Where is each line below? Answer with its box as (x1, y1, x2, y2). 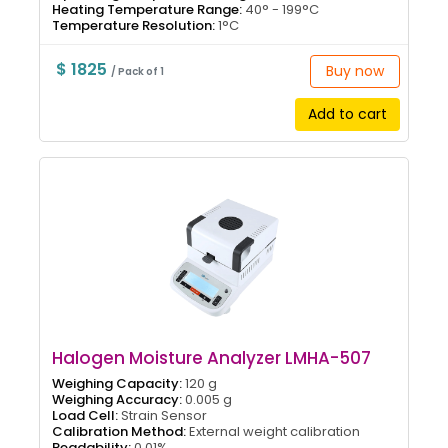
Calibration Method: (52, 421, 186, 441)
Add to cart (307, 103, 387, 124)
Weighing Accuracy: (52, 389, 182, 409)
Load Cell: (52, 405, 118, 425)
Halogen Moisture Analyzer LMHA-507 (52, 345, 371, 370)
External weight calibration (186, 421, 360, 441)
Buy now (325, 60, 384, 81)
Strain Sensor (118, 405, 207, 425)
